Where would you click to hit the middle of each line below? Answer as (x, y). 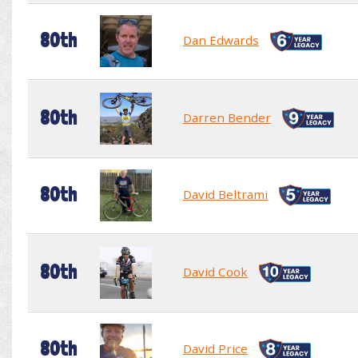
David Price (215, 348)
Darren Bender (227, 117)
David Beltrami (225, 194)
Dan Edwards (221, 40)
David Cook (215, 271)
